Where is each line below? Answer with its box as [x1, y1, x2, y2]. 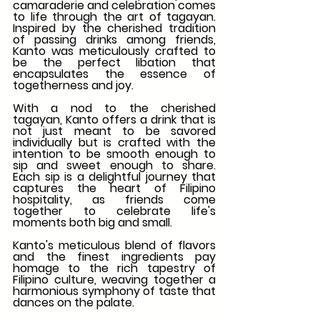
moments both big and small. [13, 214, 172, 231]
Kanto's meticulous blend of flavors [13, 236, 216, 254]
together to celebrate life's [13, 202, 216, 219]
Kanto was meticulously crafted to [13, 42, 216, 59]
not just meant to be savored [13, 122, 216, 139]
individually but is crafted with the [13, 134, 216, 151]
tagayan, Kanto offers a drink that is [13, 111, 216, 128]
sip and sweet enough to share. [13, 156, 216, 174]
